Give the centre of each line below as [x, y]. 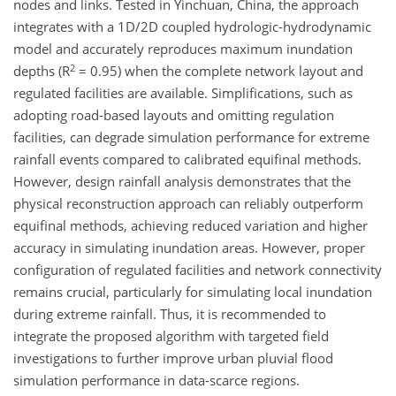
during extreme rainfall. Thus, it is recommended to [170, 314]
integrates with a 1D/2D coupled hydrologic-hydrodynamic [192, 27]
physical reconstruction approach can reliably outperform [188, 204]
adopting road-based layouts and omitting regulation [174, 115]
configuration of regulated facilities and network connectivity [198, 270]
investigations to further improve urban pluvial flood [173, 358]
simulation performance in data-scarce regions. [156, 381]
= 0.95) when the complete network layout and [219, 71]
